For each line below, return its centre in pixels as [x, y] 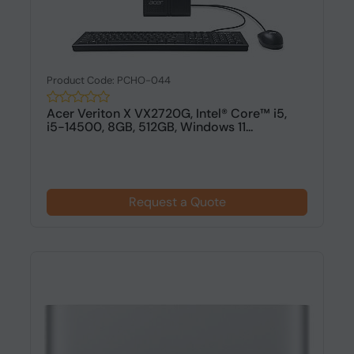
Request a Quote [177, 202]
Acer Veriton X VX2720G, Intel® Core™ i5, [166, 113]
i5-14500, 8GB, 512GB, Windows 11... [149, 127]
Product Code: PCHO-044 [108, 80]
